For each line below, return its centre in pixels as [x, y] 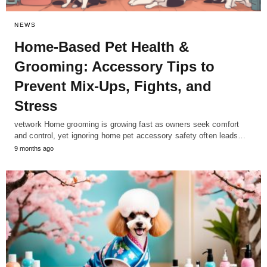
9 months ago [34, 148]
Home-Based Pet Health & [102, 46]
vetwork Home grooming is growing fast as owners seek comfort [127, 124]
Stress [36, 105]
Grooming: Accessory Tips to [114, 66]
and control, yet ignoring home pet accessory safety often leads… [130, 135]
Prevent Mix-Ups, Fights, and [113, 86]
